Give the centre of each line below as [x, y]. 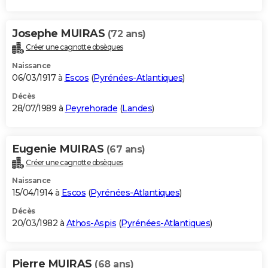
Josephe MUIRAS [60, 33]
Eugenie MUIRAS [59, 149]
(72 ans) [127, 33]
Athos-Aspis [91, 223]
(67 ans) [126, 149]
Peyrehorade [91, 108]
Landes [137, 108]
